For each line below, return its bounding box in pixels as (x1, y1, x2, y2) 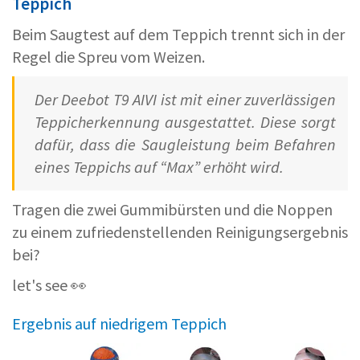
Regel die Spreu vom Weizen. (12, 47, 205, 67)
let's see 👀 (12, 275, 87, 296)
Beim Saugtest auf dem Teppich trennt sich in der (12, 24, 345, 45)
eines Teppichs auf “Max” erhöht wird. (35, 157, 284, 178)
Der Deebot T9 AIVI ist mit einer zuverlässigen (35, 89, 336, 110)
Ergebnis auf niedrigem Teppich (12, 313, 227, 334)
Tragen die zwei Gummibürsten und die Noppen (12, 199, 333, 220)
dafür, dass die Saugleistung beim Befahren (35, 134, 336, 155)
